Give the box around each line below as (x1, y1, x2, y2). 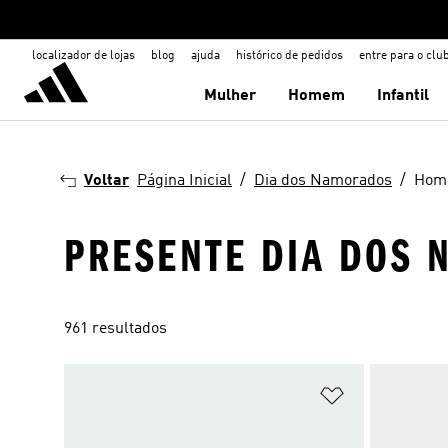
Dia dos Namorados (254, 173, 392, 189)
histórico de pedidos (236, 50, 343, 62)
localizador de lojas (32, 50, 135, 62)
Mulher (204, 88, 257, 104)
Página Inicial (137, 173, 232, 189)
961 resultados (64, 321, 167, 337)
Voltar (84, 173, 129, 189)
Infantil (377, 88, 430, 104)
